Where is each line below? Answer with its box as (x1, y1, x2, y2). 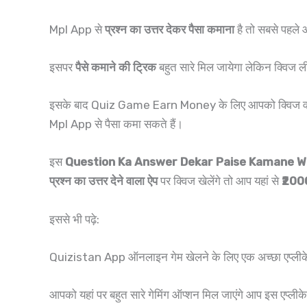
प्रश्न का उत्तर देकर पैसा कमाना (105, 22, 234, 36)
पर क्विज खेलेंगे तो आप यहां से (158, 174, 282, 188)
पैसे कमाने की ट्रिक (75, 60, 156, 75)
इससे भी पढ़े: (49, 212, 99, 226)
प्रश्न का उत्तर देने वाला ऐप (49, 174, 158, 188)
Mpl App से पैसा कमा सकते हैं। (49, 117, 183, 132)
